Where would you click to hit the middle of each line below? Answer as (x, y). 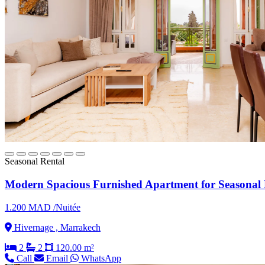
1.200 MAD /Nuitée (43, 207)
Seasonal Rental (35, 161)
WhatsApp (100, 258)
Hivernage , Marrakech (56, 227)
